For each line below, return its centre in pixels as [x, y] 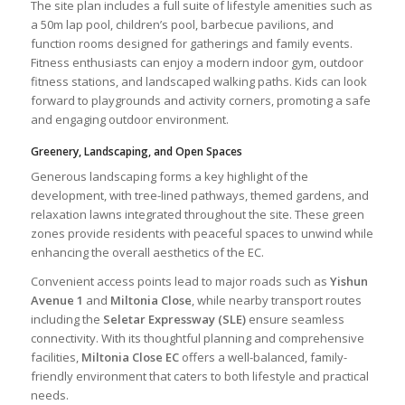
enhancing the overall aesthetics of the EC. [147, 252]
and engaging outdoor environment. [129, 119]
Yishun [348, 281]
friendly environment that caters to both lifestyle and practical [199, 376]
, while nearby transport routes [276, 300]
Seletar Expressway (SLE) [174, 319]
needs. [49, 395]
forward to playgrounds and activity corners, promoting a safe [200, 100]
